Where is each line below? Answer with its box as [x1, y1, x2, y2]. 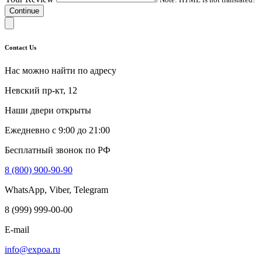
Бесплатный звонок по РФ [5, 145, 111, 156]
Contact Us [5, 44, 36, 51]
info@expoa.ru [5, 244, 60, 255]
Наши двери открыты [5, 105, 91, 116]
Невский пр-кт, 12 [5, 85, 77, 96]
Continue [9, 6, 39, 16]
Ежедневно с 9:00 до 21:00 [5, 125, 110, 136]
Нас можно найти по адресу [5, 65, 116, 76]
